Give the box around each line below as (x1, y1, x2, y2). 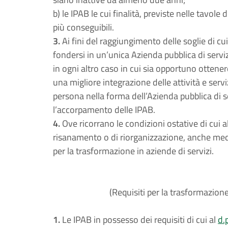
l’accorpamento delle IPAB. (53, 103, 155, 117)
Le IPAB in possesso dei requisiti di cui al (60, 213, 218, 226)
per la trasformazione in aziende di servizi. (53, 144, 214, 158)
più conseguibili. (53, 20, 114, 34)
